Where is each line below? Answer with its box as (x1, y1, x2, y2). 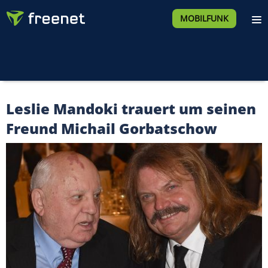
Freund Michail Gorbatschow (6, 118, 217, 138)
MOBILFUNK (179, 13, 229, 24)
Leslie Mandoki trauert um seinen (6, 99, 256, 118)
